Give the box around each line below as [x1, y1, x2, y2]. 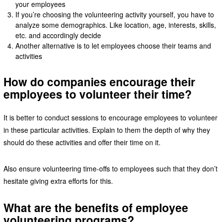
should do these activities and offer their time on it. [3, 137, 161, 147]
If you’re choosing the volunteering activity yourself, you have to [15, 9, 215, 19]
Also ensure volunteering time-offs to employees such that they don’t [3, 163, 218, 173]
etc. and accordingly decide [15, 30, 102, 40]
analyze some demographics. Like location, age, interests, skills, [15, 19, 217, 30]
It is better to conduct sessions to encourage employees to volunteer [3, 112, 218, 122]
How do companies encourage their [3, 73, 195, 90]
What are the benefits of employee [3, 199, 188, 216]
